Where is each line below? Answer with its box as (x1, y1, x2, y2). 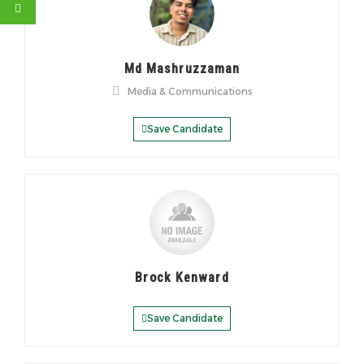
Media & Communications (127, 84, 253, 97)
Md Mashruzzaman (123, 60, 240, 76)
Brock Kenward (135, 269, 229, 285)
